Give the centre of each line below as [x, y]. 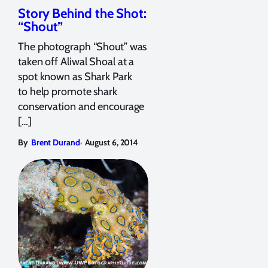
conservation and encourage [81, 106]
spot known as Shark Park [75, 76]
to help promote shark [68, 91]
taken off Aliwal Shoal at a [76, 61]
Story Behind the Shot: [82, 13]
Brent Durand [55, 142]
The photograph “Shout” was [83, 46]
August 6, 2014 [112, 142]
